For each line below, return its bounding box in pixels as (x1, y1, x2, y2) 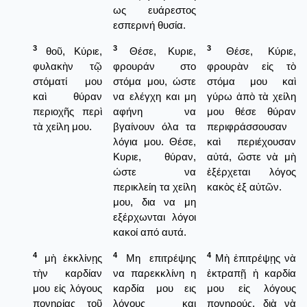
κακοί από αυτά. (113, 225, 186, 238)
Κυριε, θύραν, (113, 150, 196, 162)
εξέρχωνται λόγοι (113, 210, 196, 223)
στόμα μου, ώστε (113, 75, 196, 87)
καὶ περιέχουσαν (207, 135, 296, 147)
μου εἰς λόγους (33, 282, 102, 294)
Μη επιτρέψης (117, 251, 196, 264)
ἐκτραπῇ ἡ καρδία (207, 267, 296, 279)
